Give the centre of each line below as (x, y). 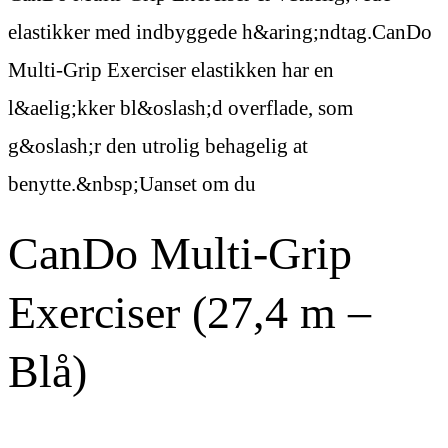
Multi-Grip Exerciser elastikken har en (171, 69)
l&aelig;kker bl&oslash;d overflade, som (180, 107)
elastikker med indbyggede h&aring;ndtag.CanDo (220, 31)
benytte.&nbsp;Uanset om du (132, 183)
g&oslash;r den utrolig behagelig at (158, 145)
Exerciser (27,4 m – (189, 312)
